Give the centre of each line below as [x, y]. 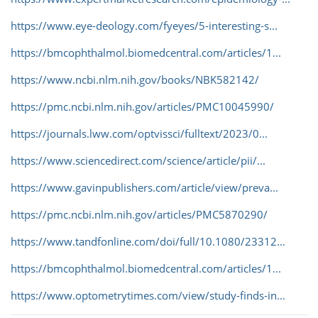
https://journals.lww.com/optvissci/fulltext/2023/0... [139, 134]
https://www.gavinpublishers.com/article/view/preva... [144, 188]
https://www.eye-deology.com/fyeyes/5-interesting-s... [144, 26]
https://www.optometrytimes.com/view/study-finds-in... [148, 296]
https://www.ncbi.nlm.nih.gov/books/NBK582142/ [135, 80]
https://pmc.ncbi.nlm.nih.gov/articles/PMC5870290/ [139, 215]
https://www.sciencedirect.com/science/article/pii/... [138, 161]
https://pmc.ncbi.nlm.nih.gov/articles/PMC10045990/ [142, 107]
